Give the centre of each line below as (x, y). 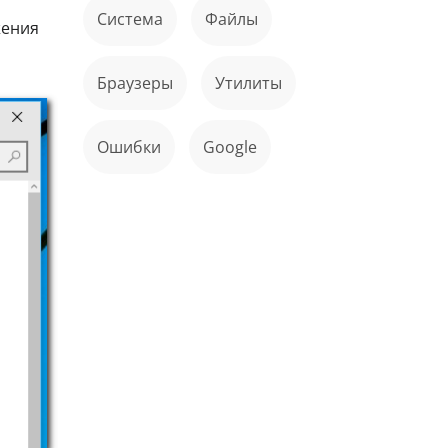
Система (135, 19)
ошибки (135, 147)
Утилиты (253, 83)
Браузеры (140, 83)
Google (236, 147)
